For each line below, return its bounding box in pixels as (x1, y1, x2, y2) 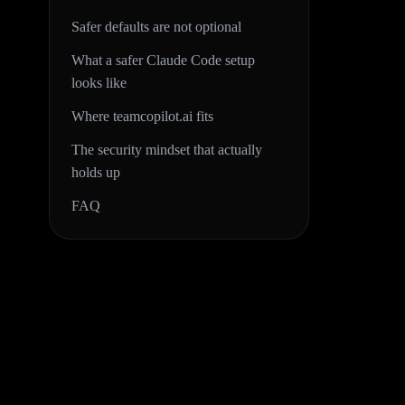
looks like (71, 75, 127, 90)
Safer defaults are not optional (71, 19, 241, 34)
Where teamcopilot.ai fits (71, 108, 213, 124)
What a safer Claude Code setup (71, 52, 255, 68)
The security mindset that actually (71, 142, 262, 157)
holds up (71, 165, 120, 180)
